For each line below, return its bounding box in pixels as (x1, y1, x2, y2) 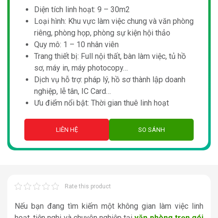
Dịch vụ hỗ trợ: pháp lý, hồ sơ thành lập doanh (34, 74, 185, 84)
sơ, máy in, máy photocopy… (34, 63, 128, 73)
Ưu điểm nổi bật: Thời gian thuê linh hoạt (34, 98, 169, 108)
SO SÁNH (138, 126, 165, 133)
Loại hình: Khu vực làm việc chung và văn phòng (34, 16, 194, 26)
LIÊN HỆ (55, 126, 78, 133)
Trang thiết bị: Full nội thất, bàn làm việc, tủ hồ (34, 51, 186, 61)
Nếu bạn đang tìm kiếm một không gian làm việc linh (15, 201, 203, 211)
